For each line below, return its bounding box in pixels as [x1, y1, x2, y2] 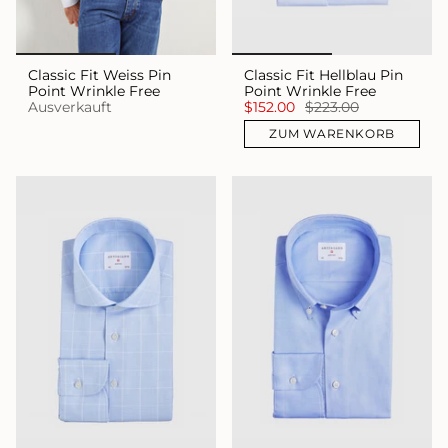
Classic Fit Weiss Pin [28, 65, 171, 84]
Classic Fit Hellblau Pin [244, 65, 403, 84]
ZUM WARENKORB [269, 125, 395, 141]
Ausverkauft [28, 97, 112, 116]
